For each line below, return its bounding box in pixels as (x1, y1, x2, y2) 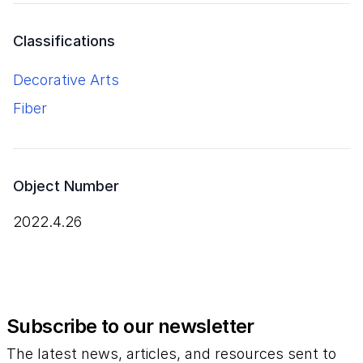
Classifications (13, 32, 115, 49)
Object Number (13, 177, 119, 194)
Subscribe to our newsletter (6, 314, 254, 338)
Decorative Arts (13, 71, 119, 88)
